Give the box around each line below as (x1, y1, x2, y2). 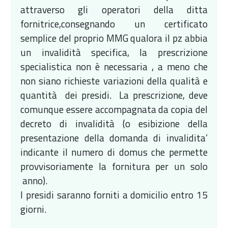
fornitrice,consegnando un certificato (20, 16, 208, 31)
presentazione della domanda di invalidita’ (20, 130, 208, 145)
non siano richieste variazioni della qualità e (20, 73, 208, 88)
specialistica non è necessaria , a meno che (20, 59, 208, 74)
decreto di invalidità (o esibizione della (20, 116, 208, 131)
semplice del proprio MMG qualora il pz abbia (20, 30, 208, 45)
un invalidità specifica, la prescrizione (20, 44, 208, 60)
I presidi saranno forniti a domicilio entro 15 (20, 187, 208, 202)
